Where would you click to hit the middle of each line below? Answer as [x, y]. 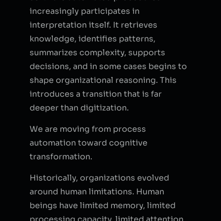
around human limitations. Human [97, 191]
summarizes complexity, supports [97, 52]
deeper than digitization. [79, 108]
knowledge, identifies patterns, [92, 38]
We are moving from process [88, 129]
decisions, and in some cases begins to [108, 66]
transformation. [61, 156]
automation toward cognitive [89, 143]
